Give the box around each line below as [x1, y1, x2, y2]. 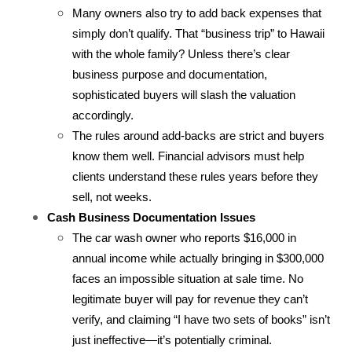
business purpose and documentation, [72, 68, 267, 82]
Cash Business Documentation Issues [47, 211, 255, 225]
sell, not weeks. [72, 191, 152, 204]
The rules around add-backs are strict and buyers [72, 130, 324, 143]
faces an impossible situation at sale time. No [72, 273, 303, 286]
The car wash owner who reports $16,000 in [72, 232, 296, 245]
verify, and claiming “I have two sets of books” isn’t [72, 313, 330, 327]
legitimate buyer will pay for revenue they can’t [72, 293, 308, 306]
